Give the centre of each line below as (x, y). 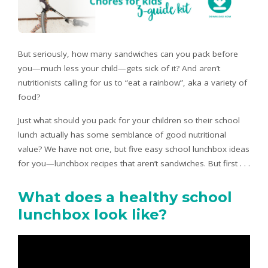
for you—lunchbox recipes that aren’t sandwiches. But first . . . (134, 163)
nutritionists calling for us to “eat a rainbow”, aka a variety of (133, 82)
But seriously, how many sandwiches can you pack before (128, 54)
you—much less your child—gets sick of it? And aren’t (119, 68)
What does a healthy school (125, 197)
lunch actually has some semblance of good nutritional (122, 134)
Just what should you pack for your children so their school (129, 120)
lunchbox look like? (92, 214)
